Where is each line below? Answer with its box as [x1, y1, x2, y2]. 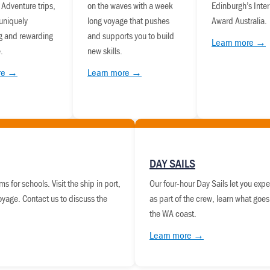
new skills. [87, 45, 122, 57]
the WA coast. [149, 207, 196, 220]
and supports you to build [87, 30, 174, 42]
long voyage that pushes [87, 14, 169, 27]
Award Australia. [212, 14, 267, 27]
